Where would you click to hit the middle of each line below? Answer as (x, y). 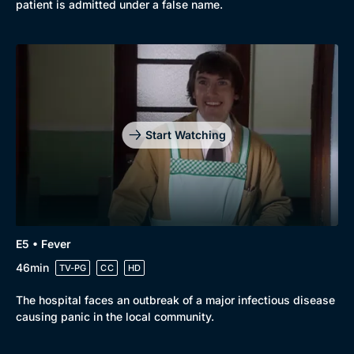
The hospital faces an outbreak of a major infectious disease (175, 299)
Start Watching (185, 134)
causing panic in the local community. (115, 316)
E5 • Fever (43, 243)
